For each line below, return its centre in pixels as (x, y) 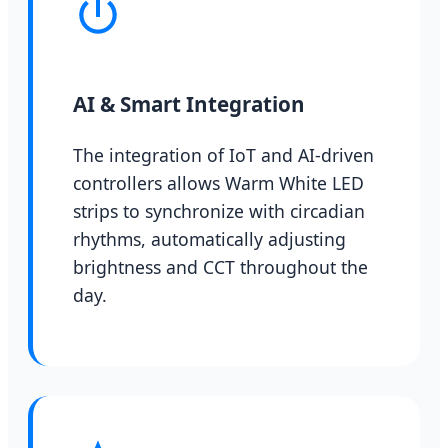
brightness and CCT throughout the (220, 266)
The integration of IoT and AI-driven (223, 154)
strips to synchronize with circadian (219, 210)
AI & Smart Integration (189, 103)
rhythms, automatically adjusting (209, 238)
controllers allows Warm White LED (218, 182)
